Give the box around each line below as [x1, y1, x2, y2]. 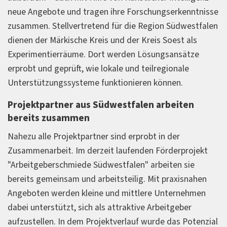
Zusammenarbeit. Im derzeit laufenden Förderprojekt [8, 144, 208, 158]
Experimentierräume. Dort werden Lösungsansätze [8, 48, 199, 61]
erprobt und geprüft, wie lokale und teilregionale [8, 62, 189, 75]
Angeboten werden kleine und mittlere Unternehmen [8, 187, 206, 200]
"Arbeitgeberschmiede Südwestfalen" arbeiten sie [8, 159, 195, 172]
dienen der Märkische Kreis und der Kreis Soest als [8, 33, 197, 47]
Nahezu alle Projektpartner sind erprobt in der [8, 130, 180, 143]
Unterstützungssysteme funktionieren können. [8, 76, 183, 89]
